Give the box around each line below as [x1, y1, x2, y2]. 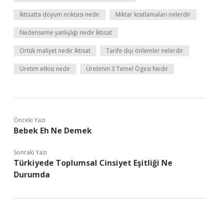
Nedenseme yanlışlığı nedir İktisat [20, 28, 112, 37]
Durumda [14, 169, 50, 180]
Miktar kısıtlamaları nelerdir [115, 10, 191, 19]
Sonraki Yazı [14, 148, 47, 156]
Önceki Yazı [14, 116, 45, 124]
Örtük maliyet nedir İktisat [20, 46, 90, 55]
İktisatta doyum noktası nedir [20, 10, 100, 19]
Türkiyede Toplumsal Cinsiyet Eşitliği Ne [14, 157, 173, 168]
